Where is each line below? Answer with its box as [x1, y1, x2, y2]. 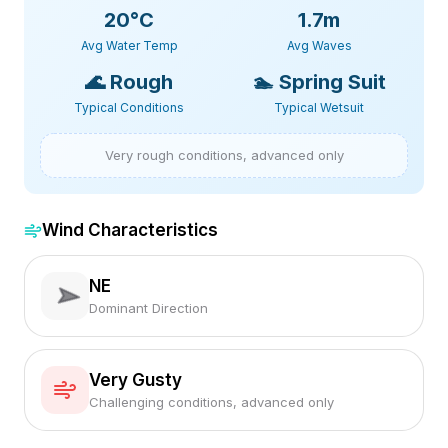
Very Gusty [89, 370, 182, 390]
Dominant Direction [89, 300, 208, 316]
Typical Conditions [74, 100, 184, 115]
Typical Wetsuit [274, 100, 364, 115]
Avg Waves [286, 38, 352, 53]
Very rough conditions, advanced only [104, 147, 344, 163]
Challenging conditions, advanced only [89, 394, 334, 410]
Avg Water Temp [80, 38, 178, 53]
